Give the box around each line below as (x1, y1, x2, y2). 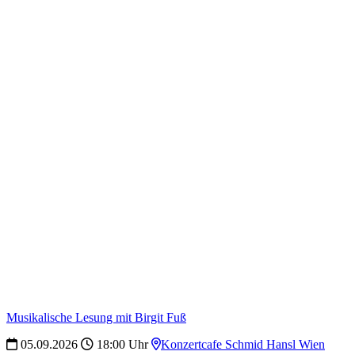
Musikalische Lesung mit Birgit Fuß (6, 310, 186, 324)
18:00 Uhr (94, 337, 148, 351)
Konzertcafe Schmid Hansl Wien (161, 337, 325, 351)
